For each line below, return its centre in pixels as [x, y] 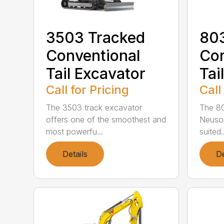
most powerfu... [75, 131]
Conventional [93, 55]
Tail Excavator [96, 73]
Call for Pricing [88, 89]
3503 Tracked [96, 37]
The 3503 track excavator [94, 107]
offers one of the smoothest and [106, 119]
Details [75, 154]
